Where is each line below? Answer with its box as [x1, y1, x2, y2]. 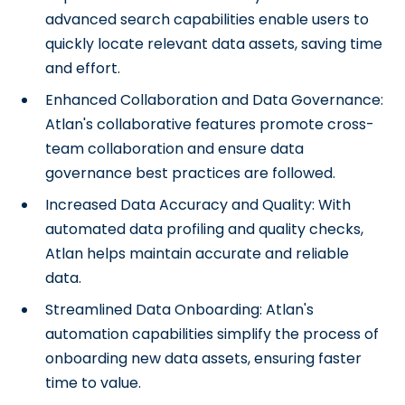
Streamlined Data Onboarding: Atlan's [45, 299, 315, 320]
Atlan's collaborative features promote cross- [45, 114, 375, 135]
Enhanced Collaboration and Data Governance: [45, 89, 384, 110]
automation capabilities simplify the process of [45, 324, 380, 344]
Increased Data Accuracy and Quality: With [45, 194, 352, 215]
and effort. [45, 58, 121, 79]
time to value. [45, 372, 142, 393]
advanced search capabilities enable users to [45, 9, 370, 30]
